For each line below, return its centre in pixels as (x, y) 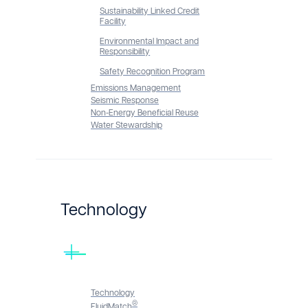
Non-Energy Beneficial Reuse (145, 113)
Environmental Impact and (150, 41)
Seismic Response (125, 101)
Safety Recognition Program (153, 71)
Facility (113, 21)
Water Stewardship (126, 125)
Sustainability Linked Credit (150, 11)
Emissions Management (136, 88)
